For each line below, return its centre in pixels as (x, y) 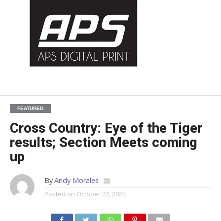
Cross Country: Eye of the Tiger (106, 128)
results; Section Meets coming (103, 142)
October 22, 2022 (101, 194)
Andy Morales (76, 180)
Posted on (59, 194)
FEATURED (30, 108)
